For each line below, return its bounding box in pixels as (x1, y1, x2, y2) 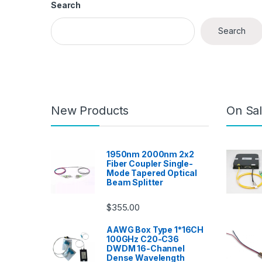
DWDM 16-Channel (106, 243, 185, 254)
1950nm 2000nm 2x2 (106, 149, 194, 160)
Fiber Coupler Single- (106, 158, 194, 169)
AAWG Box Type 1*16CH (106, 225, 204, 235)
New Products (51, 104, 129, 118)
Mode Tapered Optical (106, 168, 198, 178)
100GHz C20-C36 (106, 234, 180, 244)
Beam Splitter (106, 177, 164, 188)
